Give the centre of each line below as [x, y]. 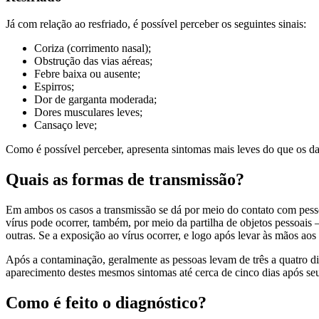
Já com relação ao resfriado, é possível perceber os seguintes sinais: [156, 24]
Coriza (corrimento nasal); [93, 48]
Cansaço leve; [66, 125]
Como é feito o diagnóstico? [106, 303]
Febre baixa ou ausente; [87, 74]
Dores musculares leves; [88, 113]
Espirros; [54, 87]
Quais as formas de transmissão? [125, 180]
